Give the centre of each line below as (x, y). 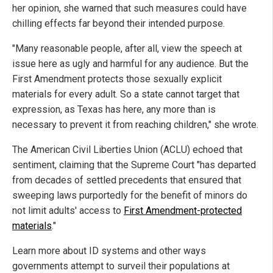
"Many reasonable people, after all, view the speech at (127, 48)
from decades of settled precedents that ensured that (127, 180)
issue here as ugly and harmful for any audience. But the (130, 63)
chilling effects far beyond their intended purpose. (119, 23)
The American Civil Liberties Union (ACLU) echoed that (127, 149)
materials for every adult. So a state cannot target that (126, 94)
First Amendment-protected (183, 210)
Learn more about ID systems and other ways (109, 250)
